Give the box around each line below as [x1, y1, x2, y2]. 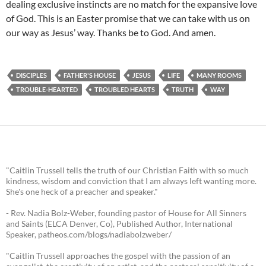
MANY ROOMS [197, 71, 242, 80]
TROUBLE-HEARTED [16, 85, 78, 94]
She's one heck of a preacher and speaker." [6, 186, 158, 197]
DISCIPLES [16, 71, 47, 80]
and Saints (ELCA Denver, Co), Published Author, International [6, 218, 233, 229]
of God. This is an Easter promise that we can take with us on [6, 12, 250, 24]
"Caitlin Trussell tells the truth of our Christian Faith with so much [6, 165, 249, 176]
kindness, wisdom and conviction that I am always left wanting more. [6, 176, 256, 186]
